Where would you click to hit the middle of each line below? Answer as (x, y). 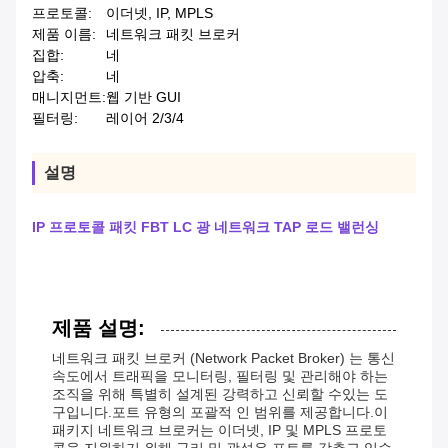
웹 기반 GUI (143, 97)
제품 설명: (98, 328)
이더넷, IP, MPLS (159, 13)
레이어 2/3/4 (145, 118)
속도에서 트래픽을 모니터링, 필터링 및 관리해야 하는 (220, 376)
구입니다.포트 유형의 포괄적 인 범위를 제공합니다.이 (220, 412)
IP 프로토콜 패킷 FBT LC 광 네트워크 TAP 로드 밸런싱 (205, 227)
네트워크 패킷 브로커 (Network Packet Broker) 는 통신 (223, 358)
